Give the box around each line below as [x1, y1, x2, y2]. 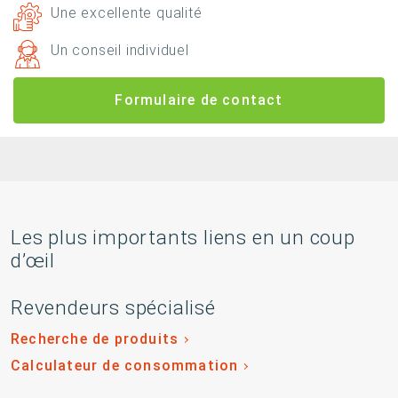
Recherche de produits [11, 330, 179, 348]
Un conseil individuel [51, 42, 189, 60]
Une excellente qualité [51, 4, 203, 22]
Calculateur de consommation [11, 357, 239, 375]
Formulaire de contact [115, 92, 283, 109]
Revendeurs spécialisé [11, 296, 216, 320]
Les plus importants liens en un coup [11, 226, 355, 250]
